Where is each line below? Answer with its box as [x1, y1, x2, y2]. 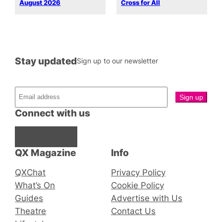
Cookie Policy [111, 180, 164, 190]
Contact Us [111, 206, 156, 216]
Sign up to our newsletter [77, 56, 159, 65]
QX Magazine [15, 147, 76, 158]
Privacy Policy [111, 167, 166, 177]
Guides [15, 193, 44, 203]
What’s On [15, 180, 55, 190]
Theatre [15, 206, 47, 216]
